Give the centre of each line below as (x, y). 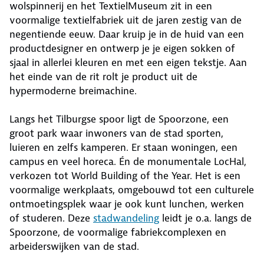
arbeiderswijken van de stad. (74, 247)
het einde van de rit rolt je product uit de (103, 77)
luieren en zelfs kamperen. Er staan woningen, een (123, 148)
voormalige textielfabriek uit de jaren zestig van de (126, 20)
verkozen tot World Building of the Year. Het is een (125, 176)
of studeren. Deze (51, 218)
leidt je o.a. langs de (205, 218)
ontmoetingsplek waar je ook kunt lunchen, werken (127, 204)
